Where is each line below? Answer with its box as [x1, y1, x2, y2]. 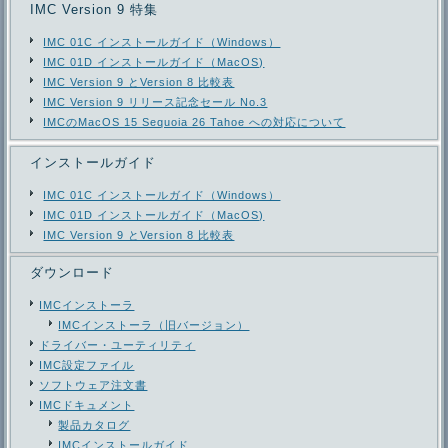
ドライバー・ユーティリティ [39, 338, 196, 351]
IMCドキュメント [39, 398, 135, 411]
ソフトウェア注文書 [39, 378, 148, 391]
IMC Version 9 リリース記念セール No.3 [43, 95, 268, 108]
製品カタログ [58, 418, 131, 431]
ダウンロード [30, 264, 115, 280]
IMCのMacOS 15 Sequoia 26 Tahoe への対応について [43, 115, 346, 128]
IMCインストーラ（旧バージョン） [58, 318, 250, 331]
